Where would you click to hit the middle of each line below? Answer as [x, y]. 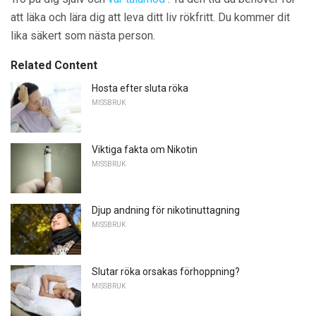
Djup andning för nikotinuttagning [166, 211]
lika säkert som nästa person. [83, 36]
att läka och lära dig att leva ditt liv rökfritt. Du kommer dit [150, 17]
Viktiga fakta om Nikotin [145, 149]
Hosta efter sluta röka [140, 88]
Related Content [54, 65]
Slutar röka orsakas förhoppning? [166, 271]
